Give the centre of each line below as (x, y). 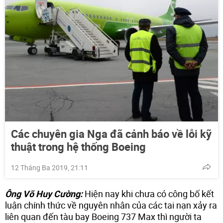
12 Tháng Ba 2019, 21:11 (50, 168)
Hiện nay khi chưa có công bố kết (148, 194)
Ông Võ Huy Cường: (44, 194)
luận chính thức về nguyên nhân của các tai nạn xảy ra (111, 205)
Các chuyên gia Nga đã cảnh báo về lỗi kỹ (111, 134)
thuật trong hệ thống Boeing (78, 147)
